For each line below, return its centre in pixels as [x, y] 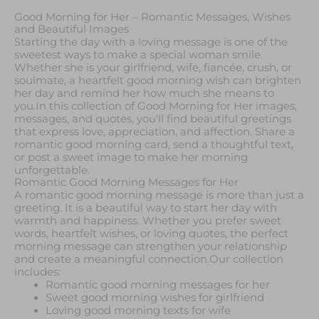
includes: [37, 272]
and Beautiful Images [72, 29]
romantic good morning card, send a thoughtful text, [154, 144]
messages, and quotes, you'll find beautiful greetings [153, 119]
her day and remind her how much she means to [144, 93]
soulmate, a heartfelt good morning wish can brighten [158, 80]
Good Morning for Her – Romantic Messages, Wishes [152, 17]
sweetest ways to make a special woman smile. [138, 54]
